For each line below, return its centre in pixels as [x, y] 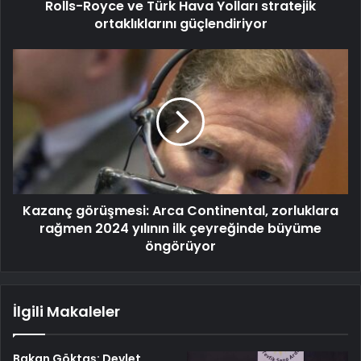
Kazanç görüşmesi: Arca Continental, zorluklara [180, 211]
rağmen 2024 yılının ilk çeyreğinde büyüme [180, 229]
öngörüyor [180, 247]
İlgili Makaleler [66, 312]
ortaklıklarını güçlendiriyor [180, 24]
